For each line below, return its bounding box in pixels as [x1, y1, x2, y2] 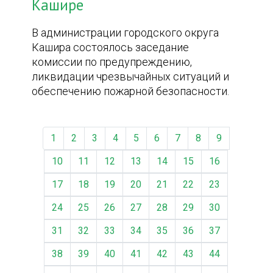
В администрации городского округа [32, 26, 219, 39]
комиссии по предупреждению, [32, 55, 193, 68]
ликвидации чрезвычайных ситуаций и [32, 70, 230, 83]
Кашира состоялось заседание [32, 41, 190, 54]
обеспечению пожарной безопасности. [32, 85, 230, 97]
